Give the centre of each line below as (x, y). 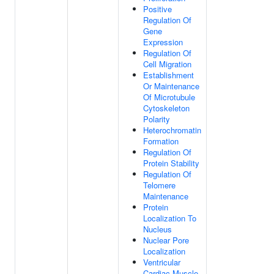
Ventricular (162, 262)
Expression (163, 42)
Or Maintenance (171, 86)
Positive (157, 9)
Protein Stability (171, 163)
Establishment (168, 75)
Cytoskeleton (166, 108)
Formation (161, 141)
